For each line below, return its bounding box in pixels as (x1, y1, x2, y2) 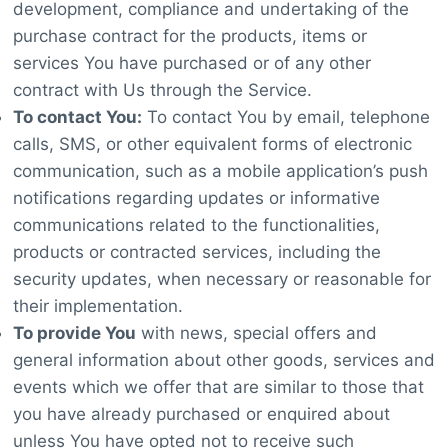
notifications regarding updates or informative (12, 187, 380, 208)
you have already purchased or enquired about (12, 403, 390, 424)
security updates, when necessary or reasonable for (12, 268, 431, 289)
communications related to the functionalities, (12, 214, 380, 235)
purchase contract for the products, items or (12, 25, 367, 46)
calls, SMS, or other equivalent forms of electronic (12, 133, 412, 154)
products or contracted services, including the (12, 241, 381, 262)
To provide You (12, 322, 136, 343)
